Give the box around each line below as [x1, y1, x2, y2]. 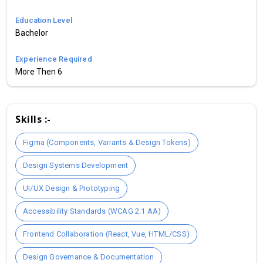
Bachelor [15, 28, 48, 38]
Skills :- [15, 112, 51, 126]
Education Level [15, 15, 72, 25]
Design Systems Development [23, 160, 129, 170]
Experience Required [15, 54, 92, 63]
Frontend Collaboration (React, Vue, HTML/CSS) [23, 229, 190, 238]
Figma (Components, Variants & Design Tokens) [23, 137, 191, 147]
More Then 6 [15, 66, 62, 76]
